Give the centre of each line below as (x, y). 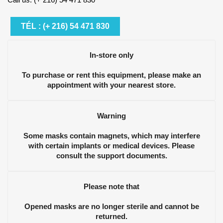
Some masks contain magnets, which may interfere (111, 136)
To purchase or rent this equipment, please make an (111, 75)
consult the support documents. (111, 156)
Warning (111, 116)
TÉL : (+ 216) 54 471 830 (65, 26)
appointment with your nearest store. (111, 85)
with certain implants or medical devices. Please (111, 146)
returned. (111, 216)
